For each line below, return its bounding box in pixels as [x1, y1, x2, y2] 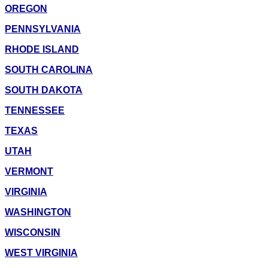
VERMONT [5, 166, 53, 177]
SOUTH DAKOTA [5, 85, 83, 96]
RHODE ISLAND [5, 44, 79, 55]
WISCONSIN [5, 227, 60, 238]
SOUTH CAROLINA [5, 65, 93, 75]
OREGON [5, 4, 47, 14]
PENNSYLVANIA [5, 24, 81, 35]
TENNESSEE [5, 105, 65, 116]
